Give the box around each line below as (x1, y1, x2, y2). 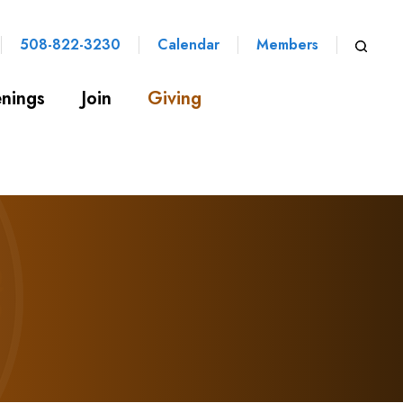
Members (255, 34, 318, 55)
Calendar (157, 34, 219, 55)
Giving (148, 85, 202, 112)
